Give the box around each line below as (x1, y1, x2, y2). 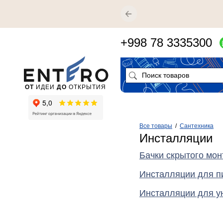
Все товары (139, 122, 172, 129)
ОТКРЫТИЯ (67, 83, 106, 91)
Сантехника (180, 122, 214, 129)
